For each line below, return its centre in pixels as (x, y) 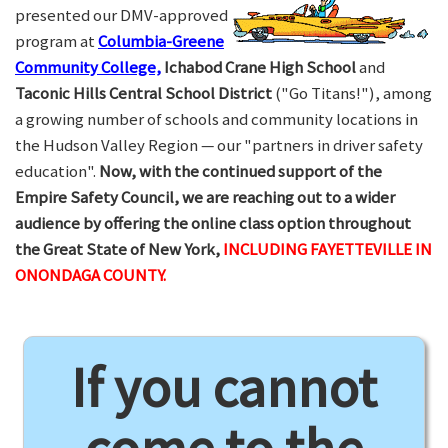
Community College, (88, 67)
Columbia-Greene (161, 41)
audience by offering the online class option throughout (213, 223)
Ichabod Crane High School (260, 67)
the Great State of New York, (119, 249)
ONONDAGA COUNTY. (90, 275)
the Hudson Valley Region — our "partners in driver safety (219, 145)
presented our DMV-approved (121, 15)
